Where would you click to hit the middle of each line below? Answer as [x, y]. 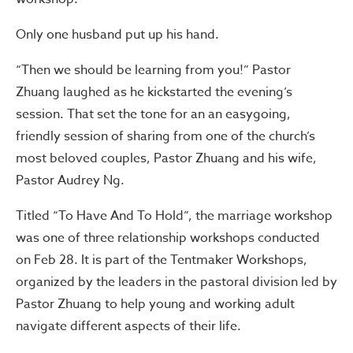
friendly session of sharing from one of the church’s [165, 136]
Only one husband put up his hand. [117, 34]
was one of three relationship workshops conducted [168, 238]
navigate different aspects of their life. [128, 326]
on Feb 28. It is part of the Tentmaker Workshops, [162, 260]
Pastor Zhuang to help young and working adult [155, 304]
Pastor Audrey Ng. [70, 180]
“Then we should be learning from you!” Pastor [153, 70]
